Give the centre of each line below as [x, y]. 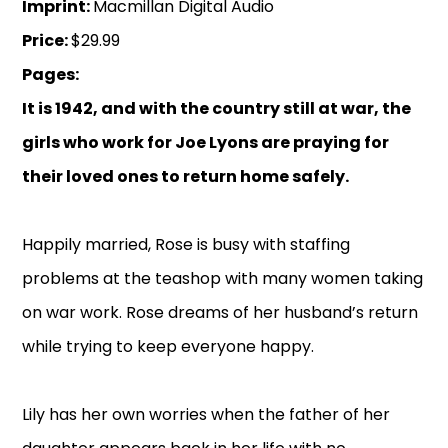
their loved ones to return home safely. [186, 177]
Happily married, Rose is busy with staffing [186, 245]
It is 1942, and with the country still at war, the [217, 109]
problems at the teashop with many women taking [223, 279]
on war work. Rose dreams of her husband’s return [220, 313]
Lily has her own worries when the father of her [206, 415]
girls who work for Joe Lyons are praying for [206, 143]
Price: [47, 41]
